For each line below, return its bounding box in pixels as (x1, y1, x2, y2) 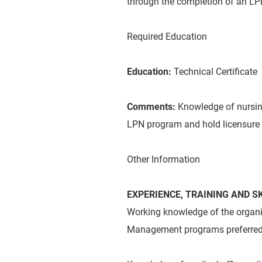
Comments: (127, 101, 178, 112)
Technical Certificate (171, 66, 257, 77)
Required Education (127, 31, 207, 42)
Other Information (127, 154, 200, 165)
